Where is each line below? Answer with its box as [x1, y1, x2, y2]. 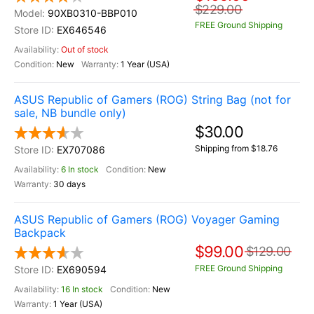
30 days [53, 179, 86, 189]
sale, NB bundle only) [14, 106, 126, 120]
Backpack [14, 226, 66, 240]
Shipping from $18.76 [195, 143, 278, 153]
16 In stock [61, 284, 103, 294]
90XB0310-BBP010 [48, 7, 137, 19]
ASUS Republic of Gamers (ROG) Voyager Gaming [14, 212, 280, 226]
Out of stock [61, 44, 109, 55]
